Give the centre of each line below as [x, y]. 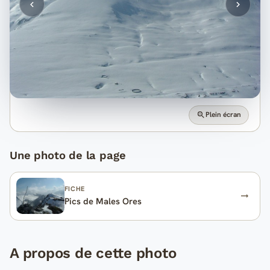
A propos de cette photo [93, 253]
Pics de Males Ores [103, 201]
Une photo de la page [68, 155]
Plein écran [224, 115]
